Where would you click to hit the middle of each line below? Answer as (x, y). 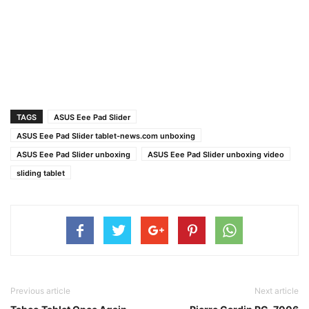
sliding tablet (41, 173)
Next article (277, 291)
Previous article (40, 291)
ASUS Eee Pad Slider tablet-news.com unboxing (106, 136)
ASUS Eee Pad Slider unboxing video (216, 154)
